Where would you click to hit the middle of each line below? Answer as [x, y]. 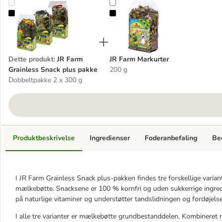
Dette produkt [31, 59]
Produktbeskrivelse [44, 138]
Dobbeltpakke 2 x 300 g [45, 80]
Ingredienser [110, 138]
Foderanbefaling [171, 138]
